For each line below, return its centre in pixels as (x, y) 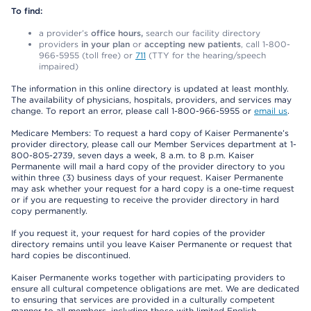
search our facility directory (202, 33)
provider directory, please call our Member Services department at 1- (154, 144)
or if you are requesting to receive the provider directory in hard (145, 200)
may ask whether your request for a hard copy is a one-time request (153, 189)
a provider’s (65, 33)
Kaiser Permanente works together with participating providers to (148, 278)
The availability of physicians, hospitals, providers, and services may (151, 100)
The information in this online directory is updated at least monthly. (150, 89)
